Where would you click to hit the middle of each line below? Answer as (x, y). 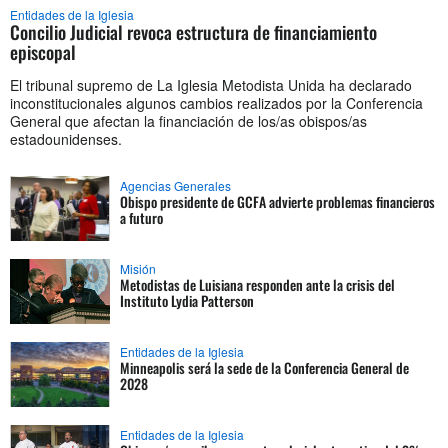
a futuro (141, 218)
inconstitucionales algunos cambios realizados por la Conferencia (216, 103)
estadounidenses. (66, 139)
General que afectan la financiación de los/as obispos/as (188, 121)
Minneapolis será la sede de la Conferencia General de (264, 368)
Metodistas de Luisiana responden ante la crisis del (257, 285)
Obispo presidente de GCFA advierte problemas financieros (277, 202)
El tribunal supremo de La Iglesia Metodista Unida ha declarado (211, 85)
